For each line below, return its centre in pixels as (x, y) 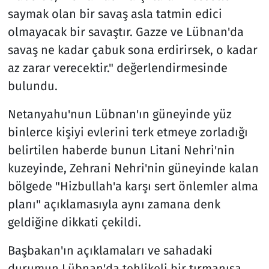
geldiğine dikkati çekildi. (74, 222)
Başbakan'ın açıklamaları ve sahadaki (110, 250)
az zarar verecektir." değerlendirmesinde (117, 68)
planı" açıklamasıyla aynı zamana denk (114, 204)
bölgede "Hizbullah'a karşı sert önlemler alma (133, 186)
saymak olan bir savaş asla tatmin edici (115, 14)
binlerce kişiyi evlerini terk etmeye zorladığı (128, 132)
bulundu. (32, 86)
